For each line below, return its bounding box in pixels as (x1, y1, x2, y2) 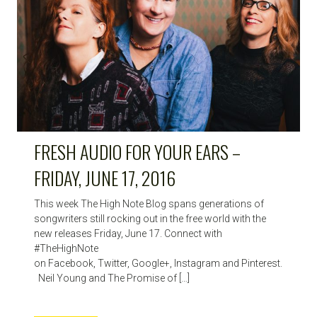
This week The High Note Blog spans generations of (34, 197, 264, 209)
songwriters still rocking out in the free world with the (34, 212, 266, 224)
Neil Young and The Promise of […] (34, 272, 190, 284)
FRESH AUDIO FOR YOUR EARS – (34, 137, 241, 166)
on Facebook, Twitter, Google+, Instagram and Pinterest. (34, 257, 282, 269)
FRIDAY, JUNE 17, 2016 (34, 163, 175, 192)
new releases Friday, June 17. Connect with (34, 227, 222, 239)
